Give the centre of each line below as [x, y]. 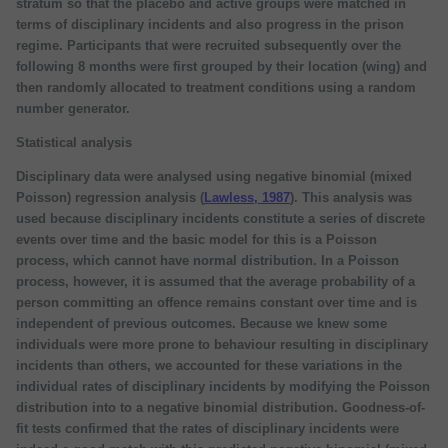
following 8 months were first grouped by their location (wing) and [221, 66]
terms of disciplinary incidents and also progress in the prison [210, 24]
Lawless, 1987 [247, 197]
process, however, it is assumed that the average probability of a [215, 281]
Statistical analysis [74, 142]
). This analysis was [351, 197]
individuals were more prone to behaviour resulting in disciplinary [222, 344]
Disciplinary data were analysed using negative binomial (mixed [214, 176]
